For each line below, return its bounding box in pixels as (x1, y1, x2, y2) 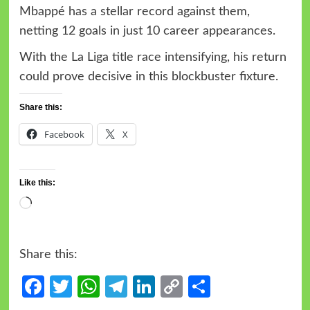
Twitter (71, 275, 141, 298)
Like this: (19, 177, 55, 188)
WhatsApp (99, 275, 203, 298)
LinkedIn (154, 275, 237, 298)
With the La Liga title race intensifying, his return (19, 51, 286, 64)
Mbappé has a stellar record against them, (19, 5, 250, 18)
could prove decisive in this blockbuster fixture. (19, 70, 278, 83)
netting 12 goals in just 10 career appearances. (19, 24, 275, 37)
